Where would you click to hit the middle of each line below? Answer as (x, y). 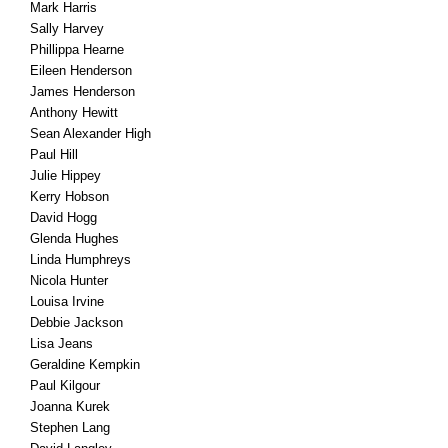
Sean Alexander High (90, 133)
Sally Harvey (67, 28)
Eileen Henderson (81, 70)
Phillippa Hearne (77, 49)
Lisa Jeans (61, 343)
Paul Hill (54, 154)
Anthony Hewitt (74, 112)
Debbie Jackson (76, 322)
